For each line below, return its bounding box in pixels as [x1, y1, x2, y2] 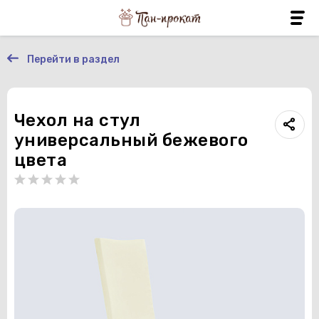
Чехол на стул [14, 110, 141, 130]
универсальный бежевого [14, 130, 249, 150]
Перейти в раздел [27, 53, 120, 66]
